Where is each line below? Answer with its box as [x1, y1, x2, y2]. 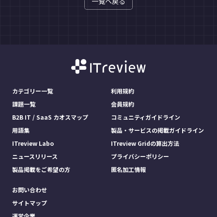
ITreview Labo [12, 139, 54, 148]
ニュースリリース [12, 152, 58, 161]
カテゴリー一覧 [12, 87, 53, 95]
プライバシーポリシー [111, 152, 169, 161]
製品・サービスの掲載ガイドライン [111, 126, 204, 135]
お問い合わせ [12, 186, 47, 194]
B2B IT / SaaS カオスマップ [12, 113, 88, 122]
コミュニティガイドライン [111, 113, 180, 122]
